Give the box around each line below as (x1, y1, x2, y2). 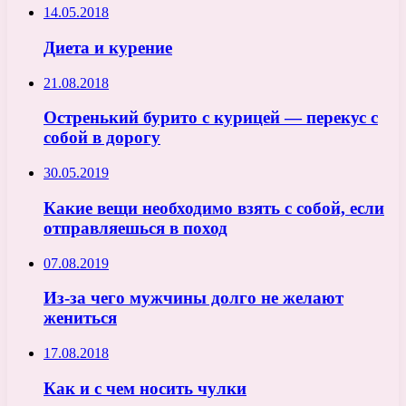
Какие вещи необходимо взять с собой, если (43, 198, 384, 217)
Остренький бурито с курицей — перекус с (43, 108, 378, 128)
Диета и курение (43, 38, 172, 58)
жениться (43, 308, 117, 328)
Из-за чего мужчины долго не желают (43, 288, 343, 308)
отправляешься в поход (43, 217, 227, 237)
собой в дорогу (43, 128, 160, 148)
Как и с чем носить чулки (43, 378, 246, 398)
